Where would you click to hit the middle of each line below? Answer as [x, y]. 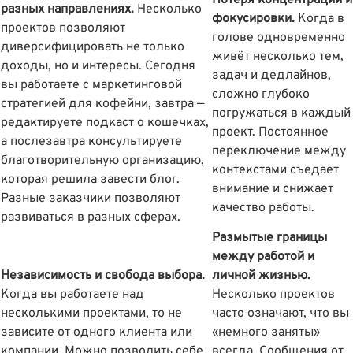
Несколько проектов [273, 295]
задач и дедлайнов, [271, 76]
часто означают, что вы [281, 314]
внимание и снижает [273, 190]
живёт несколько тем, [278, 57]
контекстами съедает [275, 171]
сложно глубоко [261, 95]
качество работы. [265, 208]
